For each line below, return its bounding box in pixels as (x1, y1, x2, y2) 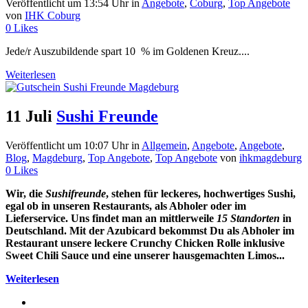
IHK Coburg (25, 10, 80, 22)
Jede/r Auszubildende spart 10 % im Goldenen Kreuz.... (5, 45, 250, 58)
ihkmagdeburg (239, 152, 302, 164)
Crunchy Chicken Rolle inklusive (130, 237, 285, 250)
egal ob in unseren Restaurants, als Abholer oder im (5, 200, 246, 212)
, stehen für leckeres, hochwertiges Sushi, (106, 188, 296, 200)
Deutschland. (5, 225, 67, 237)
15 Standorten (217, 212, 280, 225)
